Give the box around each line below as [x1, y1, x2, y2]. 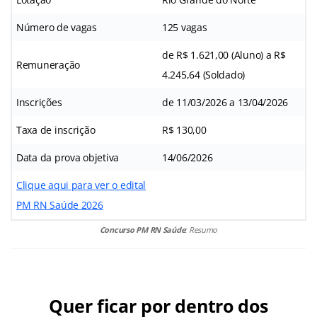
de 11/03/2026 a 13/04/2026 [162, 96, 288, 110]
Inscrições [16, 96, 62, 110]
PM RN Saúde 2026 [16, 198, 103, 212]
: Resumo [185, 224, 218, 236]
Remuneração [16, 58, 81, 72]
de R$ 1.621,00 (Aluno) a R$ [162, 48, 286, 62]
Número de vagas [16, 21, 97, 35]
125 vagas [162, 21, 207, 35]
